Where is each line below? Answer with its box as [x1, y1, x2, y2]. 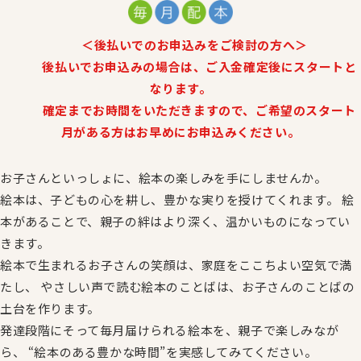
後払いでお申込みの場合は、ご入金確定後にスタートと [4, 57, 357, 75]
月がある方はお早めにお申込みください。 [60, 122, 301, 140]
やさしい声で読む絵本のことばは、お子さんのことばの [37, 277, 355, 295]
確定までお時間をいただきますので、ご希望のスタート [5, 101, 356, 118]
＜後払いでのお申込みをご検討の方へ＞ [53, 35, 308, 53]
